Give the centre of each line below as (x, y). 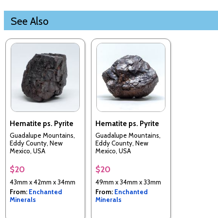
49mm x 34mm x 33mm (128, 182)
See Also (30, 21)
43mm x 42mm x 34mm (43, 182)
